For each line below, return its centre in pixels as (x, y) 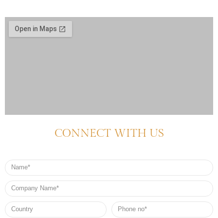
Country (15, 205)
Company (18, 184)
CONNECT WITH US (109, 133)
